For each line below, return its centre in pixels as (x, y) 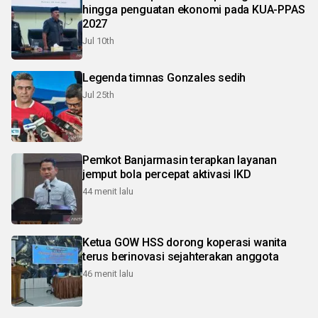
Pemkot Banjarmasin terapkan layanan (180, 160)
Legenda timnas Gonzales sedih (164, 77)
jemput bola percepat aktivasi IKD (167, 174)
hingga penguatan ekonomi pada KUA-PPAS (194, 9)
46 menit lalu (108, 273)
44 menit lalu (108, 191)
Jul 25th (98, 94)
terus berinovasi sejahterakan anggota (181, 256)
